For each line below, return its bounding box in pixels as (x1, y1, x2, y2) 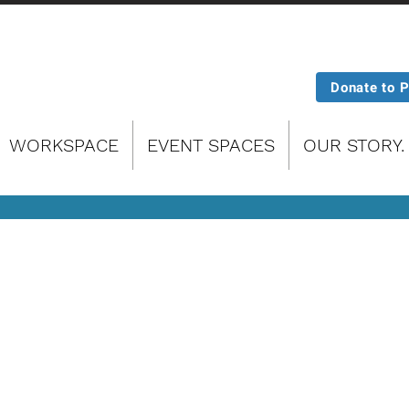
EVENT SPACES (147, 134, 275, 156)
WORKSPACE (9, 134, 119, 156)
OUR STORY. (303, 134, 404, 156)
